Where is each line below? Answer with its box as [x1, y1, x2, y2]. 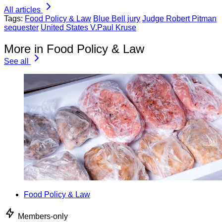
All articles [4, 5, 41, 14]
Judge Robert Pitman [142, 14, 217, 23]
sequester [4, 23, 39, 32]
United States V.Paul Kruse [41, 23, 136, 32]
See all [4, 57, 29, 66]
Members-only [18, 212, 68, 221]
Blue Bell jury [93, 14, 140, 23]
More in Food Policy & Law [4, 42, 144, 56]
